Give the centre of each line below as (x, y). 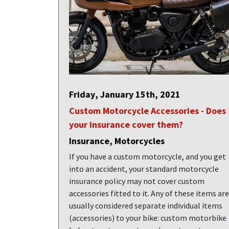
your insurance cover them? (126, 124)
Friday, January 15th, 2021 (125, 94)
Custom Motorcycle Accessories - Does (147, 111)
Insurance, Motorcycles (117, 141)
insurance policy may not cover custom (137, 181)
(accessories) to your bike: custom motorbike (148, 218)
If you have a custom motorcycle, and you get (147, 156)
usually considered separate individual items (146, 205)
